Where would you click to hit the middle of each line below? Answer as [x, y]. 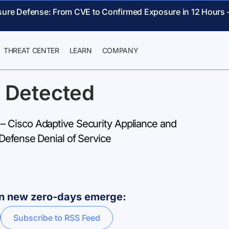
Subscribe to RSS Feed [57, 218]
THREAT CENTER [31, 50]
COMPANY [120, 50]
